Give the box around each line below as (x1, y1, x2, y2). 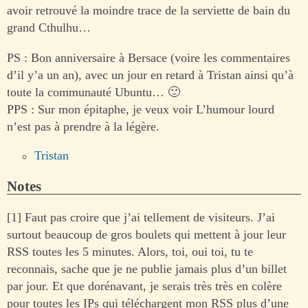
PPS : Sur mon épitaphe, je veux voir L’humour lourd (7, 102, 274, 116)
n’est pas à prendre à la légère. (7, 119, 159, 133)
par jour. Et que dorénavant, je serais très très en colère (7, 278, 282, 293)
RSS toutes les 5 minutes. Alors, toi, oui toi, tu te (7, 244, 253, 258)
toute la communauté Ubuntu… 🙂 (7, 85, 180, 99)
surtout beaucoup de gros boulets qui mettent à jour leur (7, 227, 286, 241)
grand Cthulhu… (7, 21, 91, 35)
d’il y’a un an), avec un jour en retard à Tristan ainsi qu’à (7, 67, 294, 82)
